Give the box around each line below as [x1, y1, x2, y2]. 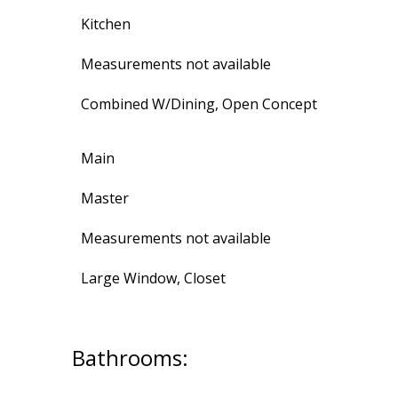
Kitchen [80, 14, 131, 35]
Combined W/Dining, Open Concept [80, 94, 317, 115]
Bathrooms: [71, 343, 188, 373]
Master [80, 188, 129, 209]
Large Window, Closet [80, 268, 226, 289]
